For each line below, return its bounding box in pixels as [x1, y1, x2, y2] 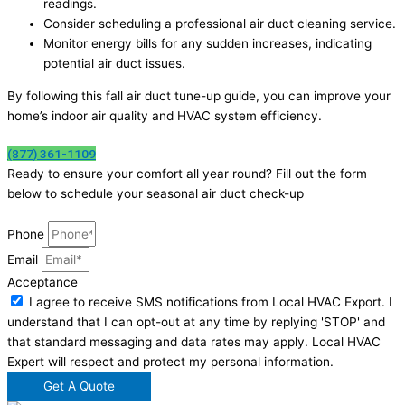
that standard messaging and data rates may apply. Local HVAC [7, 334, 381, 350]
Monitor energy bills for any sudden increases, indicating [43, 36, 372, 52]
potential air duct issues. [43, 56, 185, 71]
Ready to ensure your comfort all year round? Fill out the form [7, 166, 367, 182]
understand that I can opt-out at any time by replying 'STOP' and [7, 315, 385, 330]
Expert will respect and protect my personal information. [7, 354, 334, 370]
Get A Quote [43, 379, 115, 394]
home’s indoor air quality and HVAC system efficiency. [7, 108, 322, 124]
